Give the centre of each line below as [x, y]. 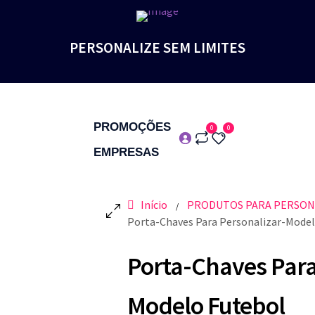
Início [154, 205]
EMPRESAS [126, 152]
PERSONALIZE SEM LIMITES [157, 47]
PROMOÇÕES [132, 127]
